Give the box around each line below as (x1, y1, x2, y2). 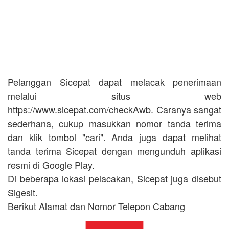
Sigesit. (8, 186, 38, 199)
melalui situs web (8, 89, 221, 102)
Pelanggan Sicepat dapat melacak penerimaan (8, 75, 221, 88)
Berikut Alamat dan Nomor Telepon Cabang (8, 199, 188, 213)
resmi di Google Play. (8, 158, 95, 171)
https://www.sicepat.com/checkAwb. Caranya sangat (8, 103, 221, 116)
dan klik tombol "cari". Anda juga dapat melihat (8, 130, 221, 144)
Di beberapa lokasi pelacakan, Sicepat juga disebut (8, 172, 221, 185)
